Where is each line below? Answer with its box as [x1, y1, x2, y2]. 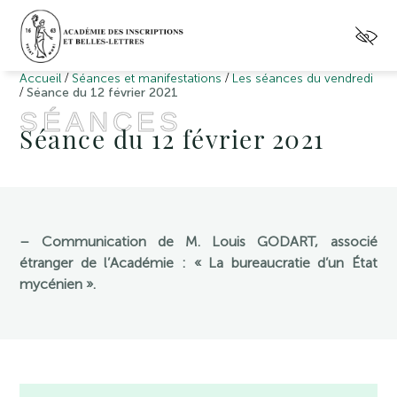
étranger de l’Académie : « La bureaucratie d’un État [19, 254, 378, 271]
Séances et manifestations [72, 71, 222, 86]
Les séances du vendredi [232, 71, 374, 86]
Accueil [19, 71, 62, 86]
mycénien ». [19, 276, 97, 292]
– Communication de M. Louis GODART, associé [19, 233, 378, 250]
